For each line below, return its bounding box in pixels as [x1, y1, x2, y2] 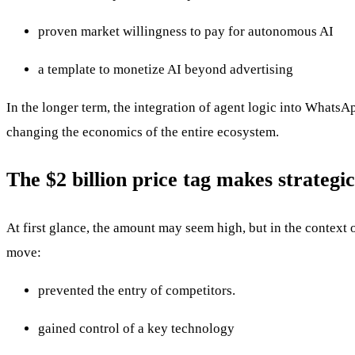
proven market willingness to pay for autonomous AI [38, 24, 334, 40]
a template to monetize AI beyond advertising [38, 62, 293, 78]
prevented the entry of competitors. [38, 282, 235, 298]
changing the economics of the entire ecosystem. [6, 124, 279, 140]
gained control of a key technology [38, 320, 235, 336]
